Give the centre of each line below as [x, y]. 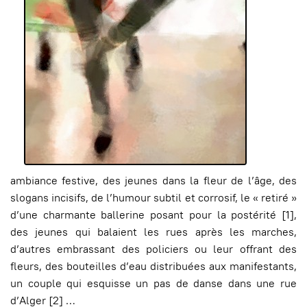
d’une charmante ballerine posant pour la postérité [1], [153, 215]
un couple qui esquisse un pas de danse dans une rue [153, 283]
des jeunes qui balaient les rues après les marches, [153, 232]
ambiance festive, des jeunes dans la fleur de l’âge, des [153, 181]
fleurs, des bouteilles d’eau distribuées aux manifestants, [153, 266]
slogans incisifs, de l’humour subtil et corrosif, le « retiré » [153, 198]
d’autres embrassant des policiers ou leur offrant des [153, 249]
